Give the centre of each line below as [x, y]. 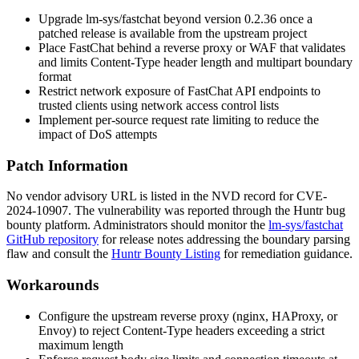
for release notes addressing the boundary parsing [224, 240]
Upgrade [62, 18]
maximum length [81, 345]
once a [294, 18]
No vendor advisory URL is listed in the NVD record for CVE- [167, 196]
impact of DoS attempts [98, 134]
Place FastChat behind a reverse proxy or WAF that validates [192, 47]
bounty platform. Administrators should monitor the [137, 225]
